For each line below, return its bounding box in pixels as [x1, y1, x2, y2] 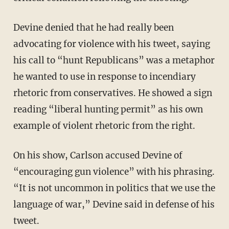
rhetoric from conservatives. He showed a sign [13, 87, 212, 99]
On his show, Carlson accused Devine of [13, 150, 182, 162]
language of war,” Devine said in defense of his [13, 199, 215, 211]
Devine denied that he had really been [13, 22, 174, 34]
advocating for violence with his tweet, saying [13, 38, 210, 50]
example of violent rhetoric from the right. [13, 120, 195, 132]
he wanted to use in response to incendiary [13, 71, 196, 83]
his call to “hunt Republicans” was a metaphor [13, 55, 215, 66]
